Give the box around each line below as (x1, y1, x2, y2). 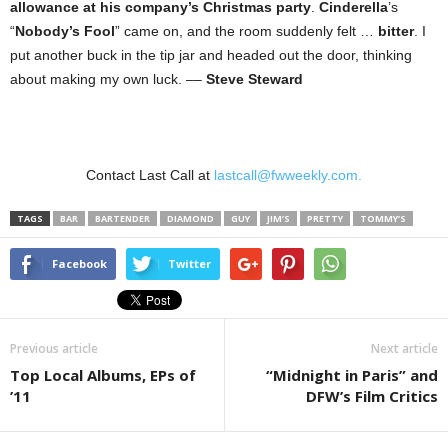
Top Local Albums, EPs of (10, 365, 196, 385)
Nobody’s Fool (15, 23, 115, 39)
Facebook (52, 256, 107, 271)
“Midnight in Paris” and (266, 365, 438, 385)
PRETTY (307, 212, 343, 225)
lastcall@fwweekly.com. (214, 167, 362, 183)
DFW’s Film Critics (306, 386, 438, 406)
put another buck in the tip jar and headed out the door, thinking (10, 47, 412, 63)
